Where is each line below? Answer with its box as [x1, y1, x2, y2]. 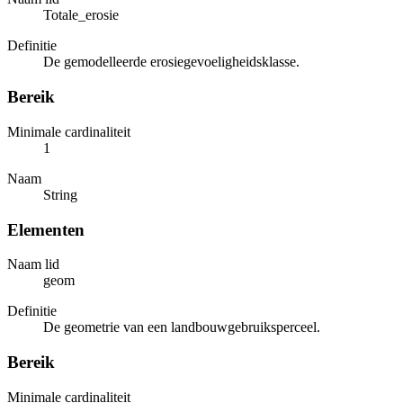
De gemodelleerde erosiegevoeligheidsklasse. [43, 54, 300, 70]
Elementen [7, 219, 85, 239]
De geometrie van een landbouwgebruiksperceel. [43, 319, 320, 336]
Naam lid [7, 256, 59, 273]
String [43, 186, 77, 202]
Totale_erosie [43, 7, 119, 23]
